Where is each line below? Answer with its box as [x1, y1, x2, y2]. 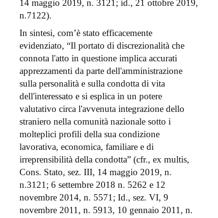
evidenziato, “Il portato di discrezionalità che [19, 40, 184, 51]
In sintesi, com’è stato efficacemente [19, 28, 152, 38]
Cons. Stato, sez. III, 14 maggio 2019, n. [19, 167, 172, 178]
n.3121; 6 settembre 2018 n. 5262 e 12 [19, 180, 165, 190]
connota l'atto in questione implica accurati [19, 53, 177, 64]
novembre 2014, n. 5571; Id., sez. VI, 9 [19, 192, 168, 203]
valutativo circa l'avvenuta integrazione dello [19, 104, 184, 114]
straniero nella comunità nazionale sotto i [19, 116, 171, 127]
